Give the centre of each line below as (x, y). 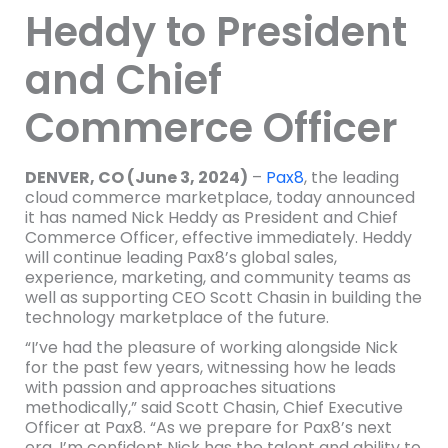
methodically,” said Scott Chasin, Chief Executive (213, 407)
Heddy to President (215, 32)
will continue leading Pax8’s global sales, (180, 257)
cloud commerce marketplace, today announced (219, 197)
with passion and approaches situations (180, 387)
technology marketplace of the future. (176, 317)
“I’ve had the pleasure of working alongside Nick (211, 347)
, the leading (351, 177)
